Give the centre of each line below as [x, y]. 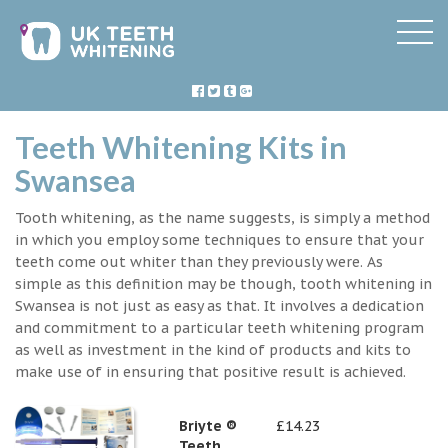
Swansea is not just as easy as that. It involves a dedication [219, 305]
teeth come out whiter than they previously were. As [199, 261]
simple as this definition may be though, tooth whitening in [223, 283]
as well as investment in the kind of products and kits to [213, 349]
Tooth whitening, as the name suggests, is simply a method [222, 217]
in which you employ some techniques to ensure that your [219, 239]
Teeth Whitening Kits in [181, 147]
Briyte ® [208, 425]
